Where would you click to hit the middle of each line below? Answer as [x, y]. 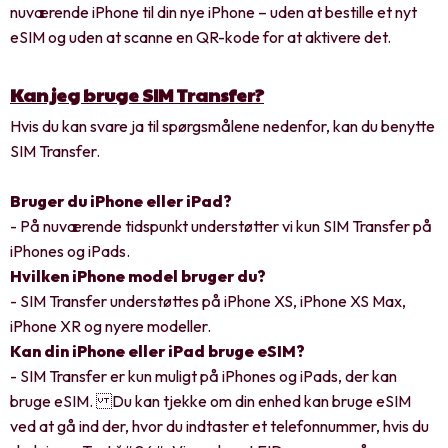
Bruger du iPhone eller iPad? [121, 200]
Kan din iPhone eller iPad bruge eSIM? [157, 350]
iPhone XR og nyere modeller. [110, 325]
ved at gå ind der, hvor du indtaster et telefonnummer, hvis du [219, 425]
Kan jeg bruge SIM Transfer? [137, 94]
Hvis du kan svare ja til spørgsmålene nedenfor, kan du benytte [222, 125]
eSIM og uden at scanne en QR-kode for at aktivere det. [200, 36]
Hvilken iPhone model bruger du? [138, 275]
